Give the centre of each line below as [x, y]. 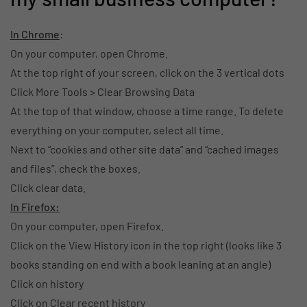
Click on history [47, 283]
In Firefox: [35, 206]
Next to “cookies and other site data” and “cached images [145, 149]
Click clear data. [48, 187]
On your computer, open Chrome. [89, 53]
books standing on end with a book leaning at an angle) [140, 264]
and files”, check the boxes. [75, 168]
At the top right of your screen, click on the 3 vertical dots [147, 72]
